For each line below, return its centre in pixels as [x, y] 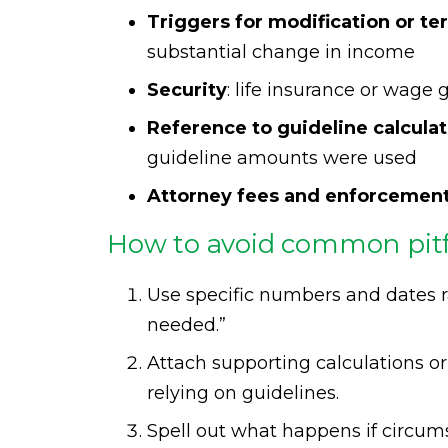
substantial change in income [281, 52]
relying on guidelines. [243, 393]
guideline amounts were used [282, 158]
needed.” [186, 325]
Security [187, 90]
